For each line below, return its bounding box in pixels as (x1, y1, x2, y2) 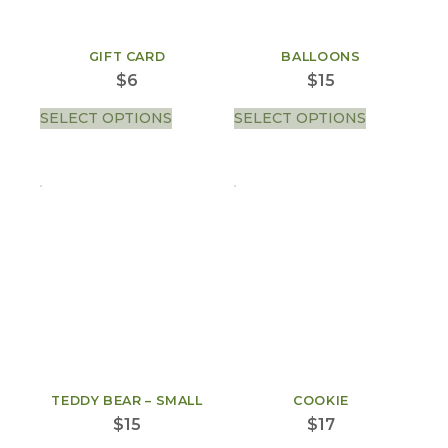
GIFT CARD (88, 49, 166, 65)
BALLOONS (281, 49, 361, 65)
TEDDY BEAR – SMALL (51, 392, 203, 408)
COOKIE (293, 392, 349, 408)
